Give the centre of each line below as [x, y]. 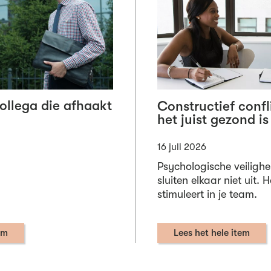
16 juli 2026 [182, 147]
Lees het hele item [212, 233]
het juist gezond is [213, 119]
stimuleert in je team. [207, 194]
